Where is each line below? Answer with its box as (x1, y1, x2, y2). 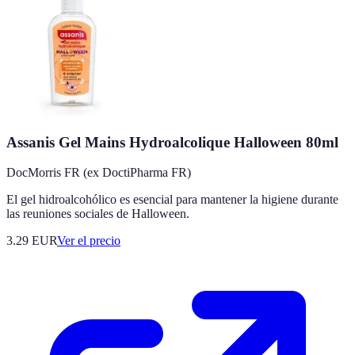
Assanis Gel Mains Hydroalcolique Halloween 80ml (6, 133, 338, 151)
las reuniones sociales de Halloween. (6, 207, 189, 221)
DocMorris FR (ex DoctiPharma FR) (6, 166, 191, 180)
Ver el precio (57, 234, 120, 248)
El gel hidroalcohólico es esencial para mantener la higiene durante (6, 193, 338, 207)
